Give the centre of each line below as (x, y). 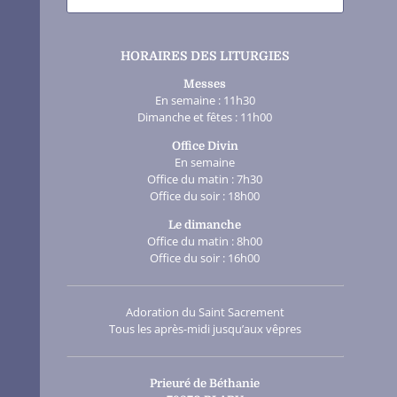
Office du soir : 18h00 (205, 196)
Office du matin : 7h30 (205, 179)
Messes (205, 84)
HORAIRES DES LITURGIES (205, 56)
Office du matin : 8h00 (205, 241)
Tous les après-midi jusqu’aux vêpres (205, 329)
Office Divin (205, 146)
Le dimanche (205, 225)
